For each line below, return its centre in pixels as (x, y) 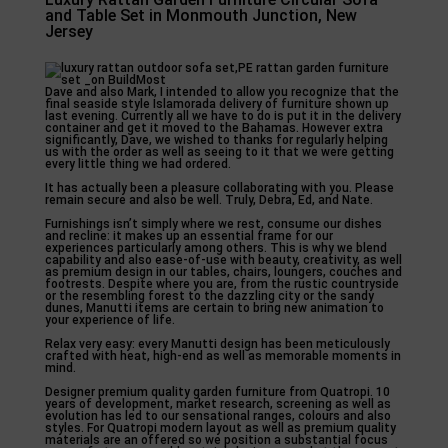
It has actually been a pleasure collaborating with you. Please (219, 188)
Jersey (68, 31)
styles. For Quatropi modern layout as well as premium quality (220, 428)
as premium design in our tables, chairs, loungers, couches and (223, 272)
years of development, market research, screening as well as (217, 404)
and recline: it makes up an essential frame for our (188, 236)
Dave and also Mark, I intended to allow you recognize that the (221, 92)
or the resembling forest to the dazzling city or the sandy (209, 296)
